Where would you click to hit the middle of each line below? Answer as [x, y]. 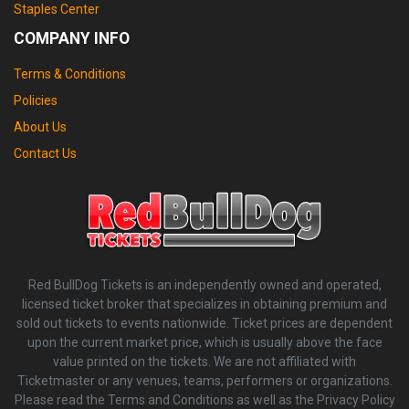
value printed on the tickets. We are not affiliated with [204, 362]
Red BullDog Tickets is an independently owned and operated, [204, 285]
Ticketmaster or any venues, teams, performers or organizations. [204, 381]
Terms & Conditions [70, 74]
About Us [40, 127]
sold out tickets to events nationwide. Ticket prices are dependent [204, 324]
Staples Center [57, 10]
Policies [36, 101]
